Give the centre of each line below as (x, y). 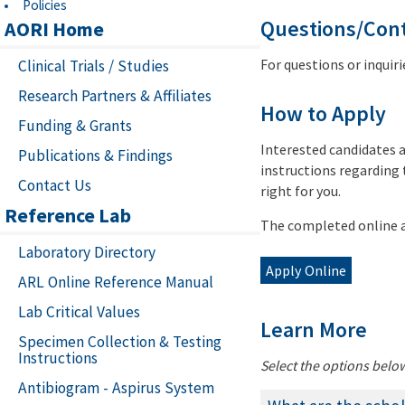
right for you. (301, 191)
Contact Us (55, 186)
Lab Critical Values (79, 312)
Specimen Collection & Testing (120, 342)
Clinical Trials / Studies (94, 66)
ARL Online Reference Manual (116, 283)
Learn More (314, 330)
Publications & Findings (95, 156)
